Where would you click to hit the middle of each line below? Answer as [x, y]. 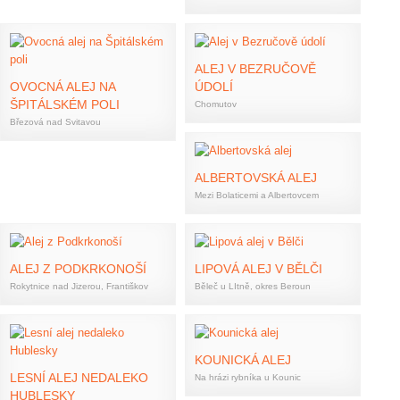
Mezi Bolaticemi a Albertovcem [257, 195]
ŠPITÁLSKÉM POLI [65, 104]
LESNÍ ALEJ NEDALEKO [79, 378]
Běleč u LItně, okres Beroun [253, 286]
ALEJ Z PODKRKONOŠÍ [78, 269]
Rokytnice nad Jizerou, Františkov [79, 286]
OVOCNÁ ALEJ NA [62, 87]
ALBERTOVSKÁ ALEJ [256, 178]
